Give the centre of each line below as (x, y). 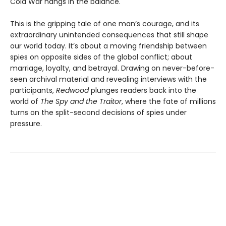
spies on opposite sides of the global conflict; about (101, 57)
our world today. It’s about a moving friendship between (108, 46)
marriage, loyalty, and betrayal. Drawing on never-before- (112, 68)
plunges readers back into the (143, 91)
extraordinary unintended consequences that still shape (109, 35)
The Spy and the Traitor (81, 102)
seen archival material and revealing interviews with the (108, 79)
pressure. (26, 124)
